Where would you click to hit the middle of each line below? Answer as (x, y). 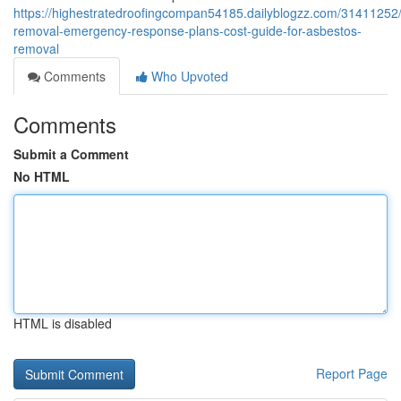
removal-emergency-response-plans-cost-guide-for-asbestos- (188, 30)
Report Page (352, 373)
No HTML (42, 176)
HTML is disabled (63, 323)
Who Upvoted (188, 76)
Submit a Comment (71, 154)
